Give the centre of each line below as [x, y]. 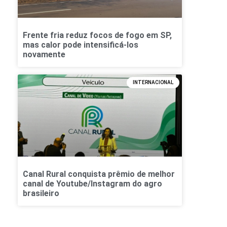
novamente [44, 55]
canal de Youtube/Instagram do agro [92, 184]
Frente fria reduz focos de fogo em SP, [97, 35]
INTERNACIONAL [153, 83]
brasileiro [41, 194]
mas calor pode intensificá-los [81, 45]
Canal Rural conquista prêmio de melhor [99, 174]
